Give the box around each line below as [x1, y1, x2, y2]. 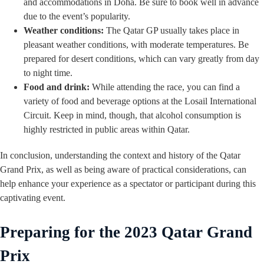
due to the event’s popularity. [24, 11, 130, 22]
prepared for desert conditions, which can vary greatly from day [24, 54, 259, 64]
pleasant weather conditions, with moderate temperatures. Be [24, 39, 249, 50]
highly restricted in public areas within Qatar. [24, 124, 190, 135]
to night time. [24, 68, 72, 78]
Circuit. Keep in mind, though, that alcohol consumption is [24, 110, 241, 121]
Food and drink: [24, 82, 90, 93]
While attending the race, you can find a [90, 82, 240, 93]
